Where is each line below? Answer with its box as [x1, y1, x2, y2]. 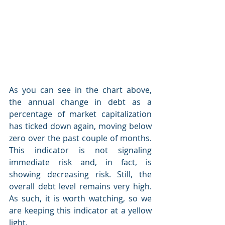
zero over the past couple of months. [9, 133, 152, 144]
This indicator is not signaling [9, 145, 152, 156]
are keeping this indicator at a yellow [9, 205, 152, 216]
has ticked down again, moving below [9, 121, 152, 132]
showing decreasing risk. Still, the [9, 169, 152, 180]
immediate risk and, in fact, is [9, 157, 152, 168]
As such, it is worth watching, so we [9, 193, 152, 204]
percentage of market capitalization [9, 108, 152, 120]
